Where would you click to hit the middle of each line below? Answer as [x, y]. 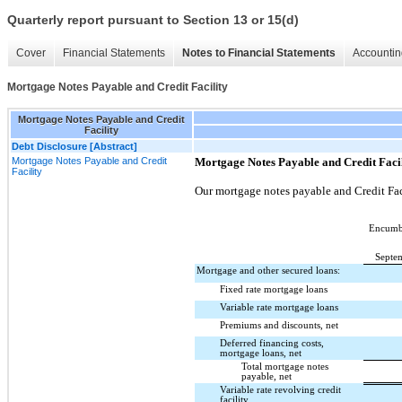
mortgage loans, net [261, 353]
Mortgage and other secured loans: [268, 270]
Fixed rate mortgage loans [274, 289]
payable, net [267, 376]
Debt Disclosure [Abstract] [74, 146]
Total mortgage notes [285, 366]
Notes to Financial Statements [259, 53]
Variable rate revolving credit [280, 389]
